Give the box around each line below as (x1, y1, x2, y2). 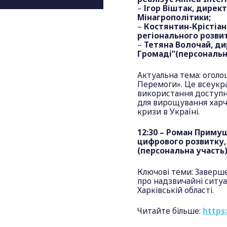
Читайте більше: (137, 205, 203, 217)
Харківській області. (137, 184, 214, 196)
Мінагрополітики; (137, 12, 211, 23)
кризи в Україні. (137, 105, 200, 117)
